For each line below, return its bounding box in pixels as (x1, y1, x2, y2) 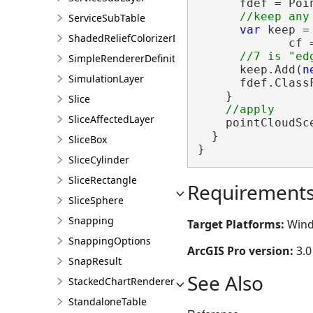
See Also (187, 270, 263, 296)
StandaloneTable (68, 295, 147, 308)
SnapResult (68, 254, 122, 268)
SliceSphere (68, 194, 124, 207)
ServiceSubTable (68, 11, 145, 24)
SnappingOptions (68, 234, 151, 247)
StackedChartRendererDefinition (68, 275, 220, 288)
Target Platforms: (187, 217, 287, 232)
